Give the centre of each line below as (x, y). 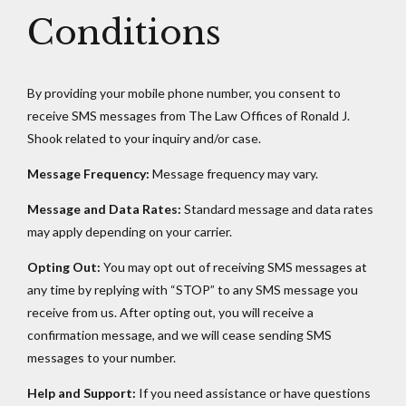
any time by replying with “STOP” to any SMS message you (193, 289)
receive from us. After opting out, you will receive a (170, 312)
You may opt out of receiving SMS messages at (234, 266)
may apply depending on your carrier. (130, 231)
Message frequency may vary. (234, 173)
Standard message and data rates (277, 208)
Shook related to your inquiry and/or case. (144, 138)
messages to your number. (101, 357)
